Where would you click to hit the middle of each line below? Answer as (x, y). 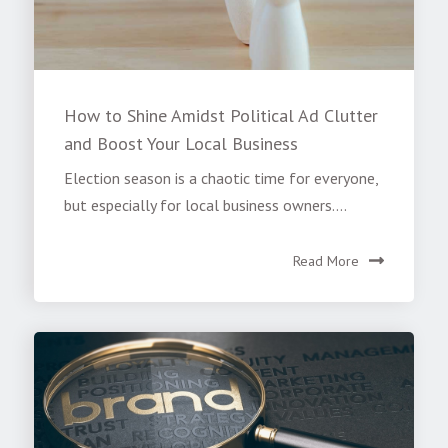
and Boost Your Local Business (181, 144)
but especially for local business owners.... (206, 204)
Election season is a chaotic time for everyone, (221, 177)
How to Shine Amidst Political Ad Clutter (221, 116)
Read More (325, 260)
